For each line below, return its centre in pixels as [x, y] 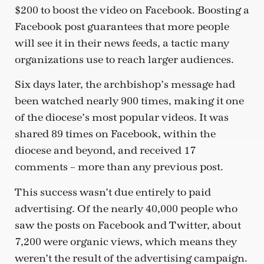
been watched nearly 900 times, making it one [129, 101]
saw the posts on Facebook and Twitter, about [128, 225]
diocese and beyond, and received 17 [105, 151]
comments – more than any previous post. [119, 167]
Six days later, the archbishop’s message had [125, 85]
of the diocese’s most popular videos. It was [122, 118]
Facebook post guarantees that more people [122, 27]
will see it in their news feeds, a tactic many [122, 43]
